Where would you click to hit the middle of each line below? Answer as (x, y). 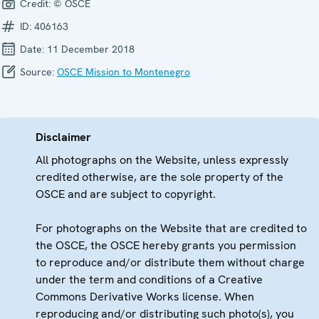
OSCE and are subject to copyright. (126, 194)
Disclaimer (63, 137)
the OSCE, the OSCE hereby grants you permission (166, 245)
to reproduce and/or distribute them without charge (170, 262)
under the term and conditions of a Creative (149, 279)
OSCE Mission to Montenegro (124, 72)
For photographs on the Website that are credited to (171, 228)
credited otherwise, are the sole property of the (159, 177)
